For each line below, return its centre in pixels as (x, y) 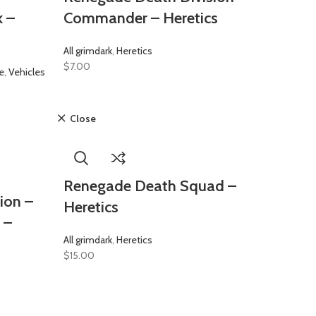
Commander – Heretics (140, 18)
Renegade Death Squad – (150, 186)
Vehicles (26, 72)
